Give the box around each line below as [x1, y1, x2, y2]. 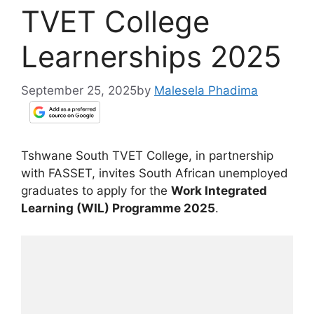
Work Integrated [171, 184, 267, 198]
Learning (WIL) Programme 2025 [21, 201, 215, 216]
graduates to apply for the [21, 184, 171, 198]
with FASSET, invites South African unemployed [21, 166, 288, 181]
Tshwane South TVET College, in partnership [21, 149, 273, 163]
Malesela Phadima [154, 83, 258, 98]
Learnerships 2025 [21, 38, 282, 74]
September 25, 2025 [21, 83, 137, 97]
